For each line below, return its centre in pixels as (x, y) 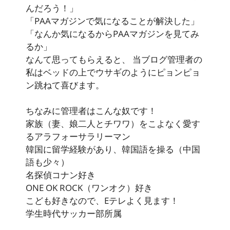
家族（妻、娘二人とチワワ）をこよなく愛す (113, 124)
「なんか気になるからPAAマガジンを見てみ (112, 34)
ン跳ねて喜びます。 (65, 85)
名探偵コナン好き (61, 175)
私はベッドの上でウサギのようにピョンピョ (113, 72)
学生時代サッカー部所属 (74, 214)
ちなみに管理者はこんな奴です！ (91, 111)
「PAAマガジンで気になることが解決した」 (112, 21)
